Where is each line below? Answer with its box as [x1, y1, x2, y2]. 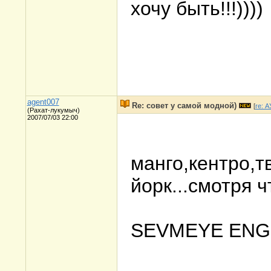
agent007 [27, 97, 59, 106]
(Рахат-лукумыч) [27, 106, 80, 114]
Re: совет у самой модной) [131, 101, 237, 110]
